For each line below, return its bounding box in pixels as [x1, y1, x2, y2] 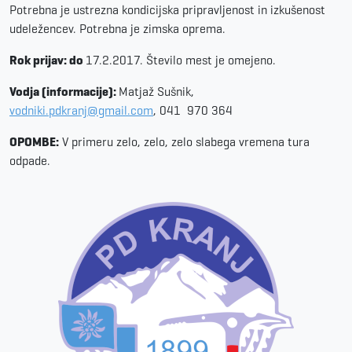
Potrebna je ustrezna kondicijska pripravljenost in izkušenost [9, 2, 325, 18]
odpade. [9, 153, 50, 169]
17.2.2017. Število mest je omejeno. [86, 53, 276, 68]
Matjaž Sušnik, [119, 84, 194, 100]
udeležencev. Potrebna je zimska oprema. [9, 21, 225, 37]
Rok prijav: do [9, 53, 86, 68]
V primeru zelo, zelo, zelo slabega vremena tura [59, 134, 310, 150]
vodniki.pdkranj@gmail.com [9, 103, 153, 119]
